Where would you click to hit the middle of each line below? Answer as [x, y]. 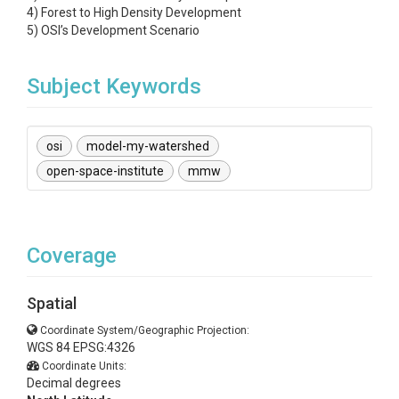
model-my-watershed [148, 146]
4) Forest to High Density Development [134, 12]
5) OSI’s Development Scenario [113, 30]
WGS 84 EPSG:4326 [81, 347]
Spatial [52, 303]
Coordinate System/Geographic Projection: [145, 330]
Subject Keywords [114, 86]
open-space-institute [105, 171]
